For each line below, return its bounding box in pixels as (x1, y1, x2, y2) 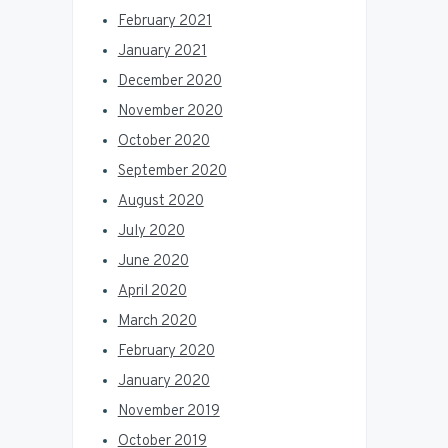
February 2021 (117, 11, 212, 31)
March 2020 (117, 311, 197, 331)
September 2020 (117, 161, 227, 181)
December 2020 (117, 71, 222, 91)
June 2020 (117, 251, 189, 271)
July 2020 (117, 221, 185, 241)
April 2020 (117, 281, 187, 301)
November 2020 (117, 101, 223, 121)
